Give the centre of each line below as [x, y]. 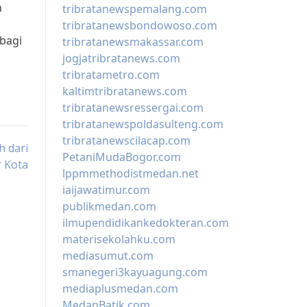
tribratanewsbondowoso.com [140, 26]
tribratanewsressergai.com [133, 108]
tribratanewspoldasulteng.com [143, 124]
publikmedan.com [109, 207]
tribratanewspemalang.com [135, 9]
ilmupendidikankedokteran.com [146, 223]
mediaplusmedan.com [120, 289]
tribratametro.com [111, 75]
